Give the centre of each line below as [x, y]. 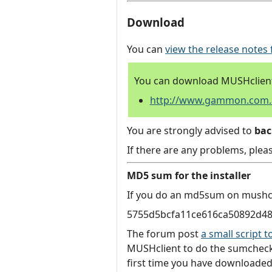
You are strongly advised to [191, 131]
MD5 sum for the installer [189, 176]
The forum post [164, 234]
